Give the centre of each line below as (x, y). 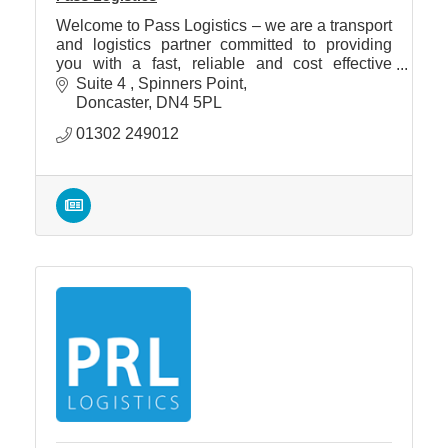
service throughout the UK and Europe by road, (224, 83)
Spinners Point (190, 83)
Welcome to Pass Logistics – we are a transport (224, 26)
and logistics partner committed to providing (224, 45)
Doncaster (112, 102)
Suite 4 (103, 83)
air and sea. (97, 102)
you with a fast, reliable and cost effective (224, 64)
